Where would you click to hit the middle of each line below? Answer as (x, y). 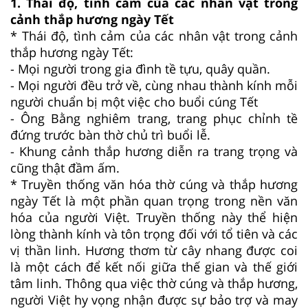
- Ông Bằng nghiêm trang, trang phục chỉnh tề (154, 118)
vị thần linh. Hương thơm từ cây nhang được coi (154, 250)
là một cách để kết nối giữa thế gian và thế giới (154, 266)
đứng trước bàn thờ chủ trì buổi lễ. (110, 134)
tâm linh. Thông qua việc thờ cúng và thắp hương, (154, 283)
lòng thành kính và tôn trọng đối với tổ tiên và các (154, 233)
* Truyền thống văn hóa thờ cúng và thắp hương (154, 184)
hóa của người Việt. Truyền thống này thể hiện (154, 217)
